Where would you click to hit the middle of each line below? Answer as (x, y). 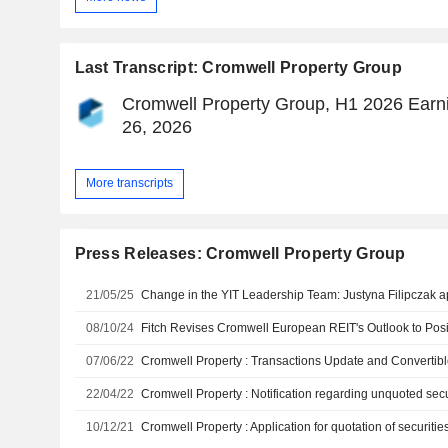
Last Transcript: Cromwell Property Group (238, 67)
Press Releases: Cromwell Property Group (240, 253)
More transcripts (129, 183)
